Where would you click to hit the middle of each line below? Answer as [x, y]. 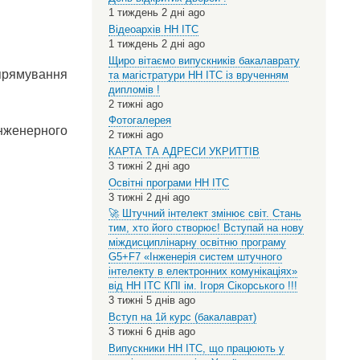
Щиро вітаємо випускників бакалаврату [204, 60]
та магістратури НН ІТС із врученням [198, 75]
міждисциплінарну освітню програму [197, 243]
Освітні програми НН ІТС [168, 182]
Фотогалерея [139, 121]
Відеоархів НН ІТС [153, 30]
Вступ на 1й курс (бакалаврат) [182, 317]
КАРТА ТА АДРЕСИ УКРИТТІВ [184, 152]
